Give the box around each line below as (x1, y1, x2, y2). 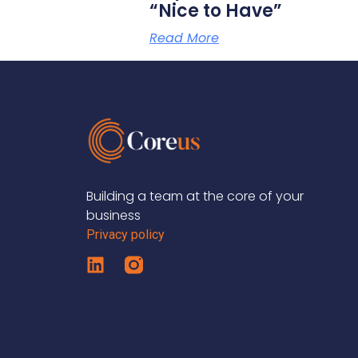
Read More (149, 28, 219, 47)
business (86, 205, 141, 225)
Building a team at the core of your (86, 186, 304, 205)
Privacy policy (86, 226, 165, 242)
